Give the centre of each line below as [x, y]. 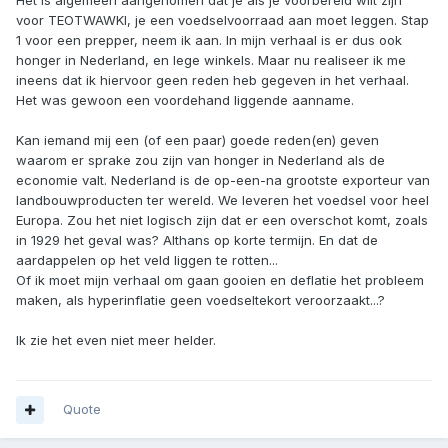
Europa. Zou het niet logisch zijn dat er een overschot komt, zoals [222, 220]
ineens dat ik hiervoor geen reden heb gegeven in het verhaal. [212, 80]
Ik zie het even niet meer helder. [116, 340]
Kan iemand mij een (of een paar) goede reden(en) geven [197, 140]
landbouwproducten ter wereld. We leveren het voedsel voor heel [222, 200]
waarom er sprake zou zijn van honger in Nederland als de [200, 160]
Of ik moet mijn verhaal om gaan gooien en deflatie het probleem [220, 280]
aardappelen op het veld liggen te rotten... [147, 260]
